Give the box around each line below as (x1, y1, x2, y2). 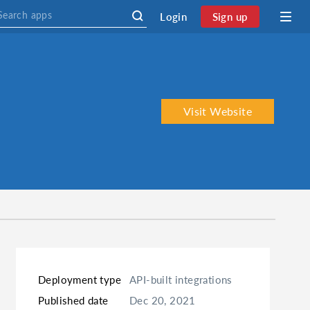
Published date (38, 294, 109, 307)
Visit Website (183, 104, 252, 118)
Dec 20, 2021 (129, 294, 196, 307)
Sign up (212, 10, 248, 23)
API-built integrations (129, 273, 232, 286)
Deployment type (38, 273, 121, 286)
